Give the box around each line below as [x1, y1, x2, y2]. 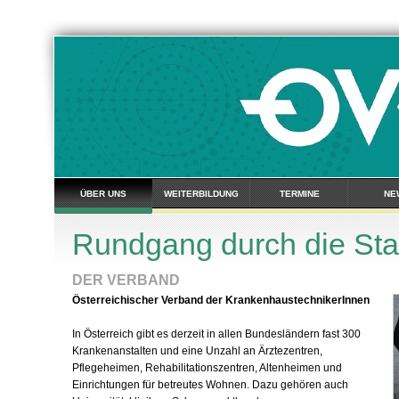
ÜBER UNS [80, 189, 126, 199]
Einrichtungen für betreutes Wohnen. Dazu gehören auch [72, 379, 348, 391]
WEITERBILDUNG [164, 189, 239, 199]
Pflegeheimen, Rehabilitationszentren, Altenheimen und [72, 362, 342, 374]
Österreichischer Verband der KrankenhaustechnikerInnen [72, 294, 370, 306]
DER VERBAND [72, 273, 180, 288]
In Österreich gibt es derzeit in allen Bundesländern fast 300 [72, 328, 361, 340]
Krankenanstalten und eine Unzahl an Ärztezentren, [72, 345, 322, 357]
